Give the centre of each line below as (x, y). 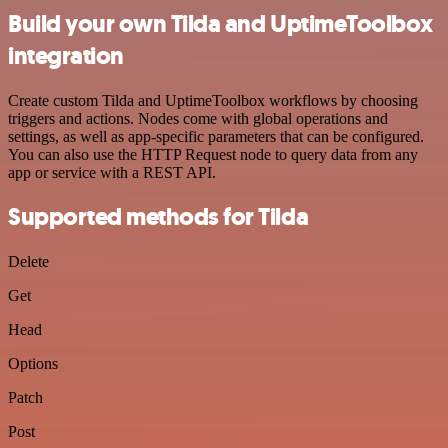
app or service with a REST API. (112, 172)
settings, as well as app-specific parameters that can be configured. (216, 136)
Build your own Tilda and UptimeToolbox (220, 23)
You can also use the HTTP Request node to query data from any (213, 154)
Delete (28, 262)
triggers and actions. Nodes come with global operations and (198, 118)
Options (33, 364)
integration (66, 55)
